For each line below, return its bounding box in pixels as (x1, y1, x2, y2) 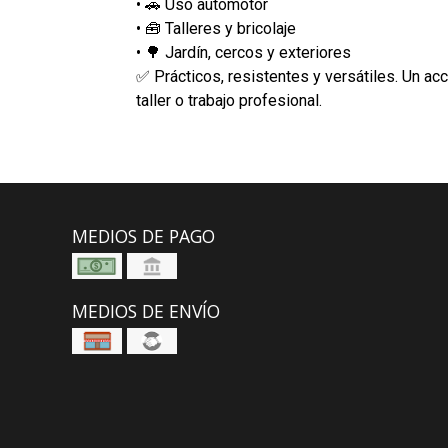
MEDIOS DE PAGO (72, 224, 215, 248)
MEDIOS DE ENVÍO (72, 299, 220, 323)
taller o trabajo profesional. (135, 91, 322, 110)
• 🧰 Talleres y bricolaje (135, 19, 296, 38)
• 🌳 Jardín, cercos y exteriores (135, 43, 351, 62)
